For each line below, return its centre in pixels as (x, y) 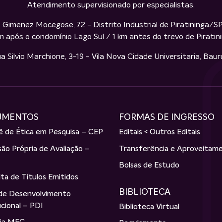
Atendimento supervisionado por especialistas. (111, 5)
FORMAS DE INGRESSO (167, 118)
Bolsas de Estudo (149, 166)
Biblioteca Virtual (149, 207)
